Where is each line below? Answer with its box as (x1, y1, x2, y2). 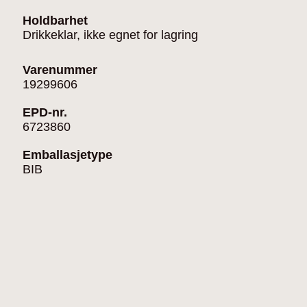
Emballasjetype (23, 147, 112, 162)
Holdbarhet (23, 13, 88, 27)
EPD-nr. (23, 105, 67, 119)
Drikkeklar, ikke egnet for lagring (23, 27, 198, 42)
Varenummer (23, 62, 97, 77)
